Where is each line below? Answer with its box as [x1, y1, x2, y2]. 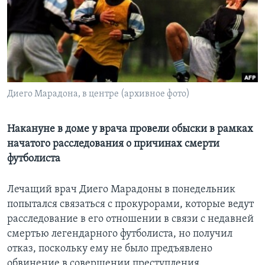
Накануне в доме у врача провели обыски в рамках [7, 124, 253, 135]
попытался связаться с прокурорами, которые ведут [7, 199, 254, 211]
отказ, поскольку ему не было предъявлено [7, 243, 212, 255]
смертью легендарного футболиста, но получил [7, 228, 232, 240]
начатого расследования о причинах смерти [7, 138, 219, 150]
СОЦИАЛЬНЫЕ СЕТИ [11, 48, 80, 57]
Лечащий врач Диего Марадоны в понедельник [7, 184, 235, 196]
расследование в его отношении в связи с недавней [7, 214, 254, 225]
